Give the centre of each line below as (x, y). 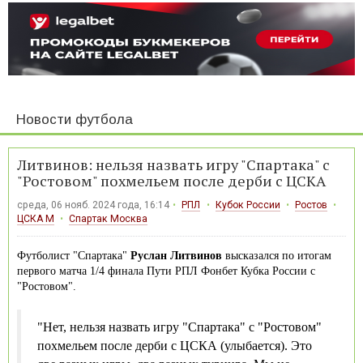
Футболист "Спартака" (72, 255)
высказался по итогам (277, 255)
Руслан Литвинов (175, 255)
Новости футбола (75, 119)
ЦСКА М (36, 218)
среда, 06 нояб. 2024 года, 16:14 (93, 205)
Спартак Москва (109, 218)
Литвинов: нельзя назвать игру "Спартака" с (173, 164)
